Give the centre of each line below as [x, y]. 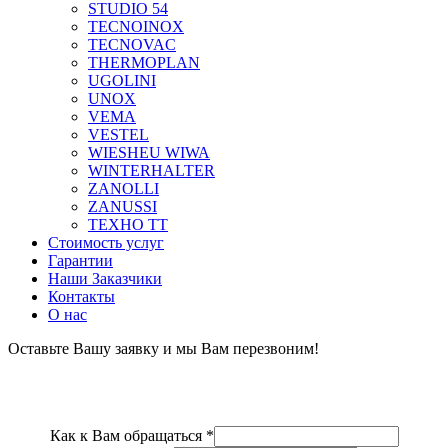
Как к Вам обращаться [127, 436]
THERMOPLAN [144, 63]
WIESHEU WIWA [149, 153]
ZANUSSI [122, 207]
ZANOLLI [123, 189]
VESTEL [118, 135]
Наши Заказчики [105, 279]
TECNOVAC [132, 45]
